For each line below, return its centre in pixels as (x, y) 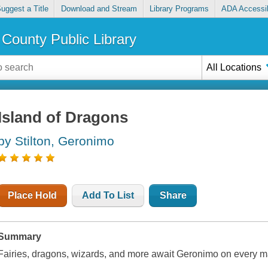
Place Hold (33, 196)
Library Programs (179, 9)
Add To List (108, 196)
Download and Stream (99, 9)
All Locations (234, 67)
